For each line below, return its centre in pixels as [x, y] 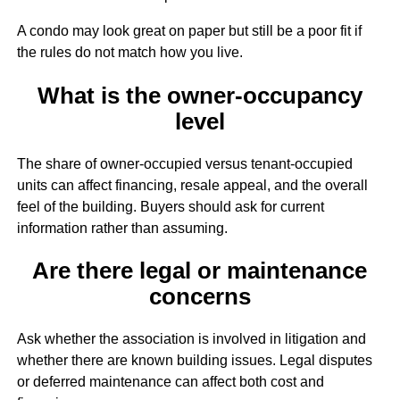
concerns [200, 297]
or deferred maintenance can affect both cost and [170, 382]
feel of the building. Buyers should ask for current [170, 206]
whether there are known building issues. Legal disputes [194, 361]
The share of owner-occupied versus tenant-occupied [184, 163]
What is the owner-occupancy [200, 95]
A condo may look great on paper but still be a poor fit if [189, 31]
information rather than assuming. [122, 228]
